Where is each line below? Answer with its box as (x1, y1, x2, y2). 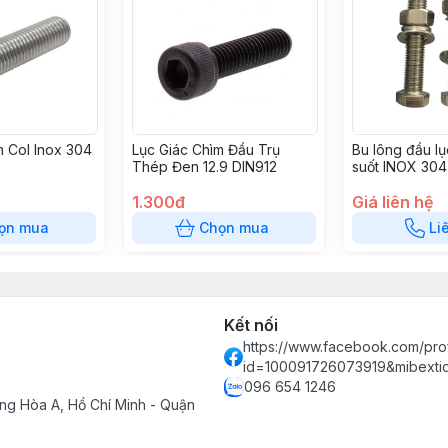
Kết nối (224, 315, 278, 335)
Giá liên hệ (352, 192, 433, 212)
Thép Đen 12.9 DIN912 (132, 158, 277, 175)
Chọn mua (199, 219, 269, 236)
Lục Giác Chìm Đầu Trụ (132, 141, 280, 158)
